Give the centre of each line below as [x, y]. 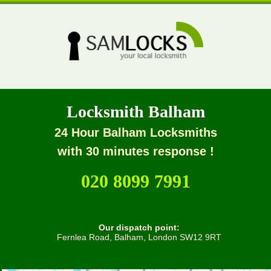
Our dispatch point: [139, 227]
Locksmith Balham [135, 112]
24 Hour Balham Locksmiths [135, 132]
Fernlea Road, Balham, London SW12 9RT [139, 237]
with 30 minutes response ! [135, 151]
